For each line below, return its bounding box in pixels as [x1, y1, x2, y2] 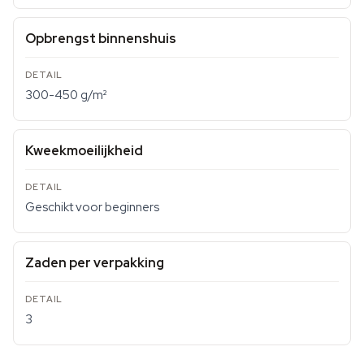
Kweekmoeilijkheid [25, 142, 143, 159]
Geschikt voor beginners [25, 199, 159, 215]
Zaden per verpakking [25, 254, 164, 271]
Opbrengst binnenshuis [25, 30, 176, 47]
